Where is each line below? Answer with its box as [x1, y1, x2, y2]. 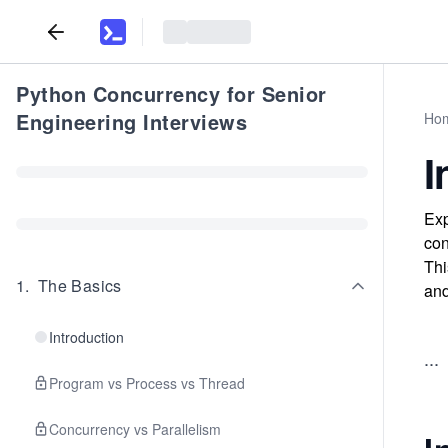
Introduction [49, 327, 124, 347]
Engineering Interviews [16, 107, 247, 136]
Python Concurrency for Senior [16, 79, 327, 108]
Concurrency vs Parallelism [49, 419, 221, 439]
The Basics [37, 274, 122, 297]
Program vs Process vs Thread [49, 373, 245, 393]
